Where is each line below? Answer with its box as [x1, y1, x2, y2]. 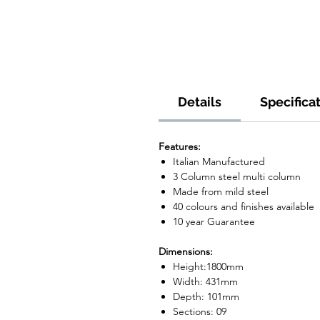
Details [178, 94, 221, 110]
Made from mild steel [173, 185, 269, 199]
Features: [159, 140, 201, 154]
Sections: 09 [173, 305, 226, 319]
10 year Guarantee [173, 215, 255, 229]
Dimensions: [159, 245, 213, 259]
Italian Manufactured [173, 155, 265, 169]
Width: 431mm [173, 275, 238, 289]
